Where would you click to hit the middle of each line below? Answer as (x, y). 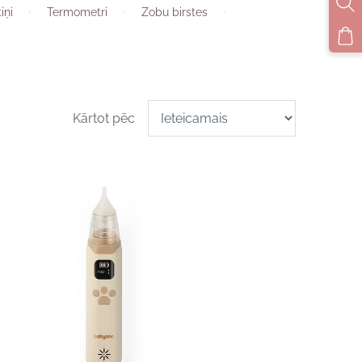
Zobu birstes (175, 12)
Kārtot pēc (103, 118)
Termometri (77, 12)
